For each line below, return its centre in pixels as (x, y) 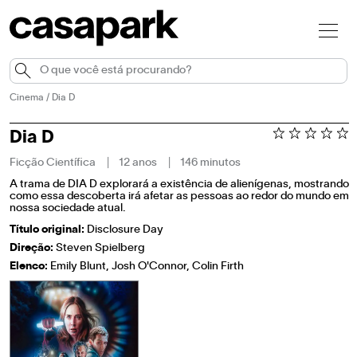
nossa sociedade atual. (68, 208)
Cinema (27, 98)
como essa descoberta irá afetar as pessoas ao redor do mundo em (179, 196)
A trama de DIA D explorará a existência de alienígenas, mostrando (179, 184)
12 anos (138, 163)
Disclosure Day (124, 230)
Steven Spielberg (100, 248)
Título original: (47, 230)
